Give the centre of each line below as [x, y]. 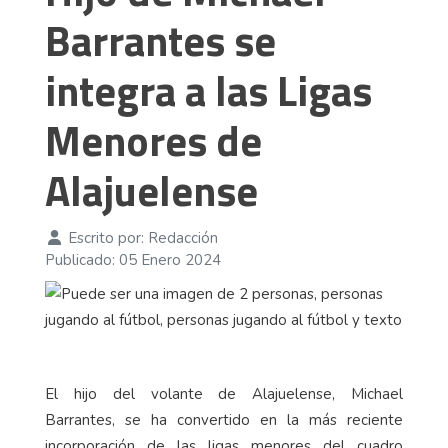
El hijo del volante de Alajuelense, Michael [224, 394]
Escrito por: [105, 238]
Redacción [182, 238]
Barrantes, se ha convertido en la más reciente [224, 420]
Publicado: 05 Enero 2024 [133, 260]
